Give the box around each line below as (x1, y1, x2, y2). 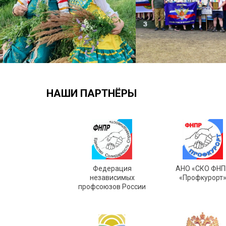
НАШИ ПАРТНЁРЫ (46, 87, 137, 99)
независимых (89, 174, 135, 182)
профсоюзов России (78, 183, 146, 191)
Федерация (92, 164, 132, 173)
